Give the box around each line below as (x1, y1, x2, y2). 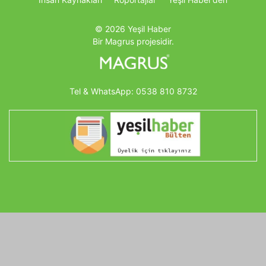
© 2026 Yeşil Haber (95, 23, 171, 34)
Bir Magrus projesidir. (92, 36, 174, 46)
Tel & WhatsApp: (69, 86, 136, 96)
